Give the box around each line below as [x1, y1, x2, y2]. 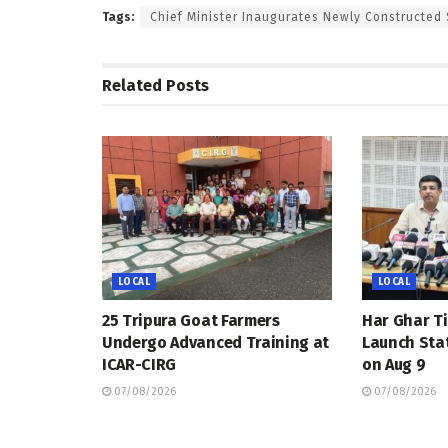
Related [102, 75, 162, 95]
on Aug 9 [361, 355, 426, 375]
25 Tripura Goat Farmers [102, 311, 280, 331]
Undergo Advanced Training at [102, 333, 330, 353]
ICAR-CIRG [102, 355, 177, 375]
